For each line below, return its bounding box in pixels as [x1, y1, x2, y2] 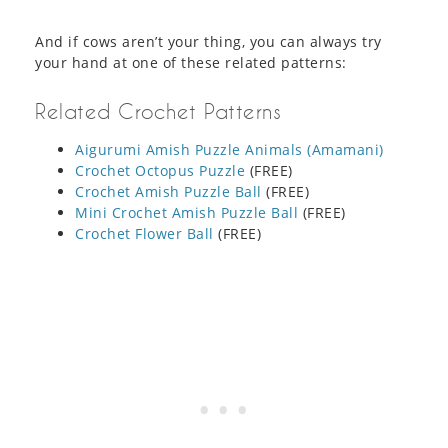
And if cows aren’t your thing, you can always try [35, 32, 382, 52]
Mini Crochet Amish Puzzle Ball [75, 203, 298, 223]
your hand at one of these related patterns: [35, 53, 347, 73]
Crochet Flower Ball [75, 224, 214, 244]
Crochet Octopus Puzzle [75, 161, 245, 181]
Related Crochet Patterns [35, 99, 281, 124]
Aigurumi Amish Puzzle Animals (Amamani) [75, 140, 384, 160]
